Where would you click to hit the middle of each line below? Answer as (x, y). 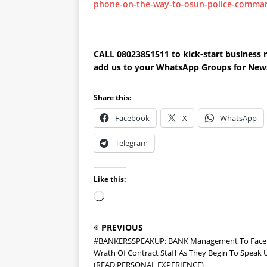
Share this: (112, 97)
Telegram (131, 143)
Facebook (132, 118)
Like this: (110, 179)
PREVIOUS (122, 227)
